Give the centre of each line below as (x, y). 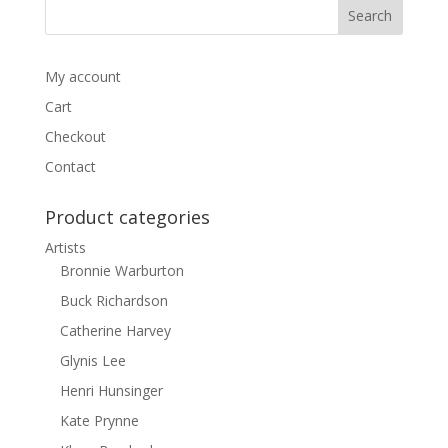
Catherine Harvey (115, 330)
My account (82, 76)
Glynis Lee (92, 360)
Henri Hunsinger (111, 390)
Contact (70, 166)
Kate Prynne (99, 420)
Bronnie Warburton (121, 270)
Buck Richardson (113, 300)
